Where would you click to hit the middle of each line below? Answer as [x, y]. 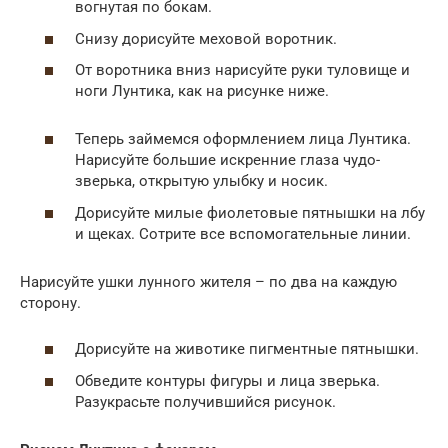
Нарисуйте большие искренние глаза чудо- [227, 160]
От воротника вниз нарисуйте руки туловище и [242, 70]
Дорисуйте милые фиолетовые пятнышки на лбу [250, 212]
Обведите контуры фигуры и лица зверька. [227, 380]
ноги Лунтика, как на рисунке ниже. [202, 91]
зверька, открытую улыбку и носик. [201, 181]
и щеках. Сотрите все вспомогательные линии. [243, 233]
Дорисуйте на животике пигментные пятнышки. [247, 349]
